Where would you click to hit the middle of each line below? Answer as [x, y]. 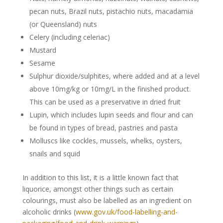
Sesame [42, 63]
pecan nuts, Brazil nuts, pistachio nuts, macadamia [111, 11]
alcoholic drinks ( [49, 212]
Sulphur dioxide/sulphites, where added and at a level [114, 76]
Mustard [43, 50]
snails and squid [55, 154]
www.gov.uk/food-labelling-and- [126, 212]
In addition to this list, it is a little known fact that [100, 177]
